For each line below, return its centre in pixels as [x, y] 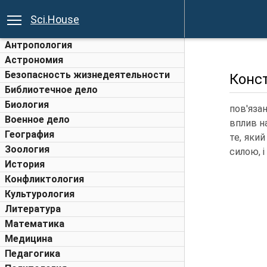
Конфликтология [44, 179]
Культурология [40, 194]
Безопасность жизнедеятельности [87, 75]
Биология [27, 105]
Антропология [38, 45]
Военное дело [37, 119]
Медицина [29, 239]
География [30, 134]
